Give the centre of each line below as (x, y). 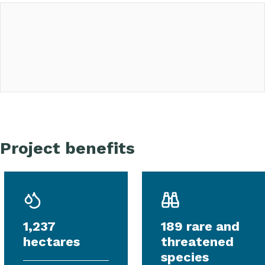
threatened (197, 241)
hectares (51, 241)
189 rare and (200, 226)
